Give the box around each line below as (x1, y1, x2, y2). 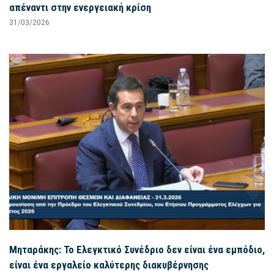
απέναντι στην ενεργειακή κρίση (9, 1, 151, 14)
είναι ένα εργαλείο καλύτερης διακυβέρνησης (9, 258, 209, 271)
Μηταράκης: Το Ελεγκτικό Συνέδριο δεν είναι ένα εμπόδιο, (9, 243, 265, 256)
